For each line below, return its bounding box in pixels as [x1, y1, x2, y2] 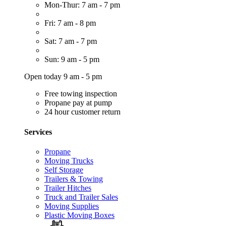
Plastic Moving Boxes [44, 210, 115, 219]
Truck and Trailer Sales [44, 192, 118, 201]
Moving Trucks [44, 156, 93, 165]
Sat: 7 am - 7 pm [44, 37, 97, 46]
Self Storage [44, 165, 83, 174]
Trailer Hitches [44, 183, 91, 192]
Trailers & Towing [44, 174, 103, 183]
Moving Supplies [44, 201, 99, 210]
